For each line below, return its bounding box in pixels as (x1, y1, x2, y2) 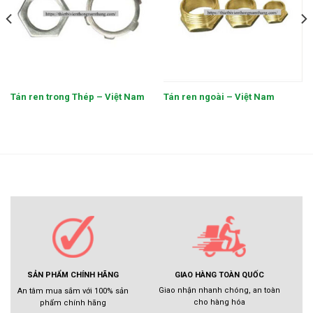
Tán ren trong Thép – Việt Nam (10, 91, 145, 102)
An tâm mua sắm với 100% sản (17, 286, 129, 296)
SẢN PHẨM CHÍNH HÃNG (27, 270, 119, 280)
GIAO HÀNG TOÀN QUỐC (174, 270, 264, 279)
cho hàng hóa (193, 298, 245, 307)
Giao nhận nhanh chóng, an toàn (158, 286, 280, 296)
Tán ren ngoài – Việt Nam (163, 91, 275, 102)
